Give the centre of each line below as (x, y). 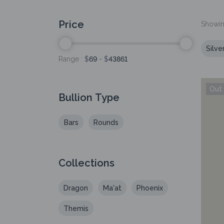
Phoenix (150, 188)
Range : (71, 59)
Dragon (76, 188)
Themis (76, 208)
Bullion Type (89, 97)
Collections (86, 163)
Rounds (106, 122)
